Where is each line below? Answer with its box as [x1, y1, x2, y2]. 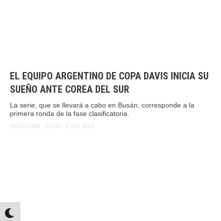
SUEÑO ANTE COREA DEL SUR [10, 83, 129, 96]
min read [71, 123, 94, 130]
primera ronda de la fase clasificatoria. [10, 110, 129, 118]
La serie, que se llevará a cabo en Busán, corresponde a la [10, 101, 194, 110]
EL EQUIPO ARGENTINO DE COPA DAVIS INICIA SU [10, 70, 209, 82]
